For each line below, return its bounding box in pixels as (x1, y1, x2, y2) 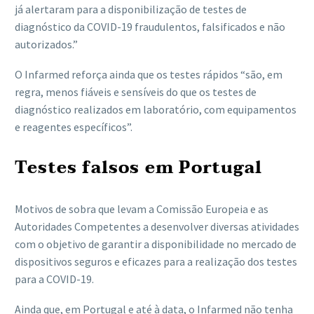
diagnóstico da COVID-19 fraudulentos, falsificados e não (15, 20, 285, 34)
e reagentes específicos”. (15, 119, 132, 134)
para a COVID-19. (15, 271, 94, 286)
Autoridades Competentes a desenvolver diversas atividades (15, 219, 299, 233)
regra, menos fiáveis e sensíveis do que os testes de (15, 84, 257, 99)
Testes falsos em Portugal (15, 153, 262, 182)
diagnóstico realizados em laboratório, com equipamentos (15, 102, 296, 116)
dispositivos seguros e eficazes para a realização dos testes (15, 254, 297, 268)
